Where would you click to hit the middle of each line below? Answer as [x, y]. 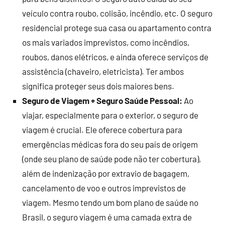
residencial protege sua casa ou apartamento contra [117, 28]
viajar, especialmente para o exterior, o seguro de [110, 115]
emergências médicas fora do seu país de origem [110, 144]
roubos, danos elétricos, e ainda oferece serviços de [115, 57]
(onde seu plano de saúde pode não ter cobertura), [111, 159]
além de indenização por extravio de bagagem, [106, 173]
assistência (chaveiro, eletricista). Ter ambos [103, 71]
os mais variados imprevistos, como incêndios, [106, 42]
